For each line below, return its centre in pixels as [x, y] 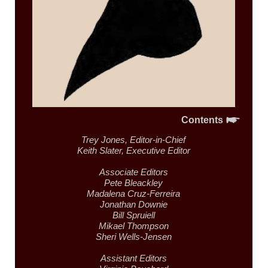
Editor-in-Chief [158, 140]
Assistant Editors [133, 258]
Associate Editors [133, 172]
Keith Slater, [101, 151]
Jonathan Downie [133, 205]
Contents [203, 120]
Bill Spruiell [133, 215]
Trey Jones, [106, 140]
